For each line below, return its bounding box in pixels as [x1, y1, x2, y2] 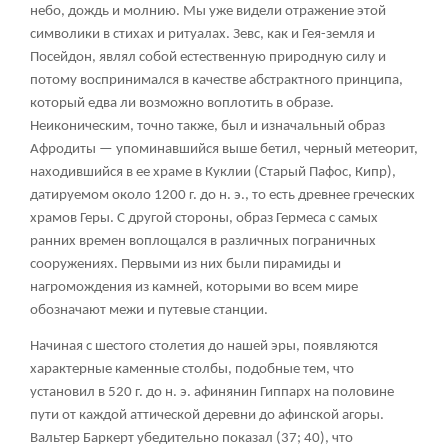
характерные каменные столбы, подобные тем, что [30, 361, 354, 377]
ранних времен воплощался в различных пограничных [30, 233, 376, 249]
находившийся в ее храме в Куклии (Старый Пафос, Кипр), [30, 164, 396, 180]
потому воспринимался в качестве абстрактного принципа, [30, 72, 403, 88]
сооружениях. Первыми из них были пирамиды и [30, 256, 341, 272]
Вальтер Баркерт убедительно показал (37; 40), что [30, 430, 353, 446]
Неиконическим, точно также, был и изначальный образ [30, 118, 385, 134]
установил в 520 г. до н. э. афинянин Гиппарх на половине [30, 384, 394, 400]
